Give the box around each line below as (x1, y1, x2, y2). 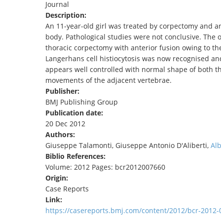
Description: (45, 10, 88, 20)
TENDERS (86, 5, 112, 14)
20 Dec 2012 (45, 119, 85, 129)
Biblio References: (45, 151, 108, 161)
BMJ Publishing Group (45, 97, 118, 107)
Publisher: (45, 86, 81, 96)
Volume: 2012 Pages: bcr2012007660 (45, 162, 165, 172)
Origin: (45, 173, 70, 183)
